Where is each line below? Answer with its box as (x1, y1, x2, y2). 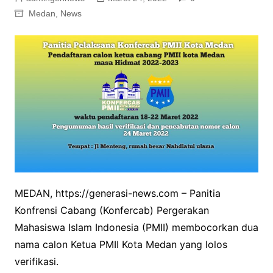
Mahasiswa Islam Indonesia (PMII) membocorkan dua (14, 221, 258, 234)
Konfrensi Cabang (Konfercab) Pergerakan (14, 204, 209, 217)
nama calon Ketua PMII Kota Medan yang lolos (14, 238, 227, 251)
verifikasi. (14, 255, 58, 268)
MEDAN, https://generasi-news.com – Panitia (14, 187, 221, 200)
